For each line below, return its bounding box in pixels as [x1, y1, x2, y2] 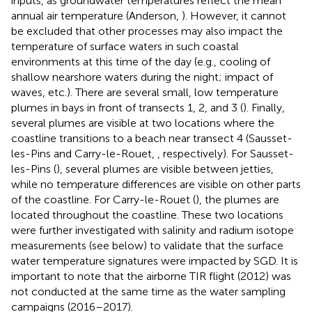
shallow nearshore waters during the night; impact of [11, 70, 273, 84]
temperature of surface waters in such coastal [11, 39, 239, 53]
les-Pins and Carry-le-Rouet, [11, 146, 157, 160]
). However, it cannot [182, 8, 286, 22]
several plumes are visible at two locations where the [11, 116, 274, 130]
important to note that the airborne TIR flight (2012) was [11, 269, 291, 283]
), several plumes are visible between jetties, [56, 162, 274, 175]
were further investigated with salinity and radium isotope [11, 223, 294, 237]
